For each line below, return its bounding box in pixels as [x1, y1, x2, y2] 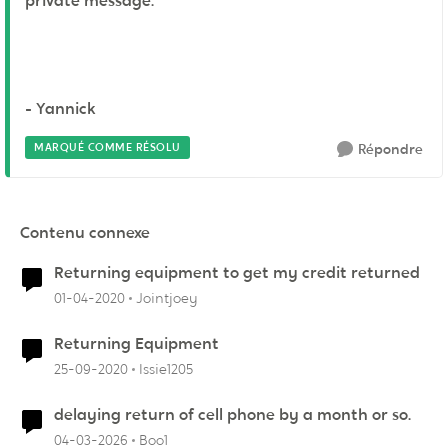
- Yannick [25, 98, 96, 119]
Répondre [358, 140, 423, 158]
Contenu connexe [20, 222, 150, 243]
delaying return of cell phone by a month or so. [54, 404, 411, 425]
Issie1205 [139, 360, 193, 378]
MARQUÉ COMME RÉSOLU [34, 140, 181, 154]
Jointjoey [136, 289, 198, 307]
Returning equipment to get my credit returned [54, 262, 420, 283]
